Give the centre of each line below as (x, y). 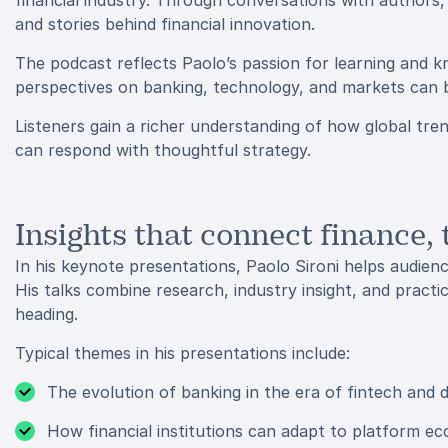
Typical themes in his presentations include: (182, 353)
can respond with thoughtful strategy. (163, 150)
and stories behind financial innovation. (165, 24)
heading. (46, 314)
